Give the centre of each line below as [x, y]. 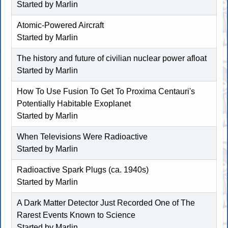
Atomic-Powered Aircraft [61, 25]
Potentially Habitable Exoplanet [74, 103]
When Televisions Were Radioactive [82, 136]
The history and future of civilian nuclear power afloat [112, 58]
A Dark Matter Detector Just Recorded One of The [106, 203]
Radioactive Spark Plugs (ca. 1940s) [83, 169]
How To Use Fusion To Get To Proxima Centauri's [106, 91]
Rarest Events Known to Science [76, 215]
